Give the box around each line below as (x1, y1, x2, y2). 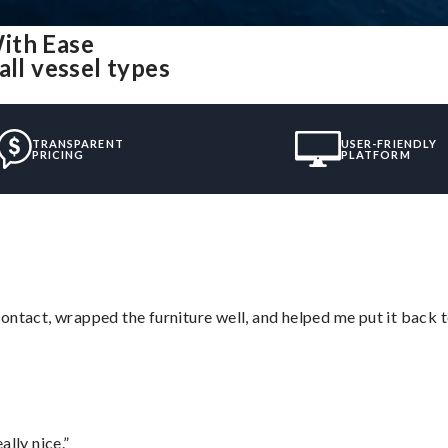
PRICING (31, 147, 85, 161)
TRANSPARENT (31, 136, 124, 150)
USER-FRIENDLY (340, 136, 438, 150)
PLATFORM (340, 147, 411, 161)
